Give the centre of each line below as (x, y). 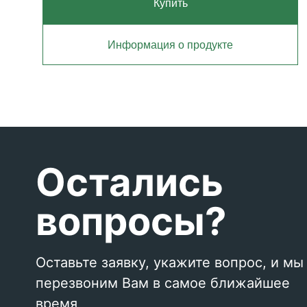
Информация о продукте (171, 45)
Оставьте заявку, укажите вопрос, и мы (170, 262)
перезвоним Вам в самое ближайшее (163, 283)
